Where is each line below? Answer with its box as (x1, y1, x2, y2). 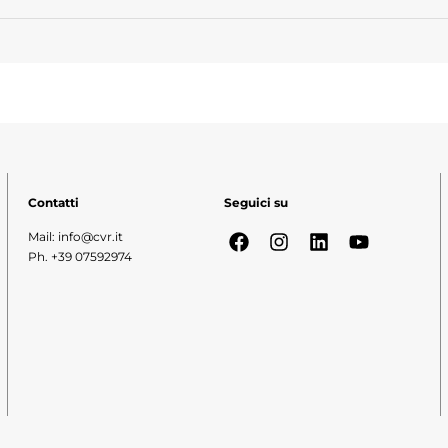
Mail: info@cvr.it (27, 229, 123, 245)
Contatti (27, 194, 79, 210)
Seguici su (224, 194, 288, 210)
